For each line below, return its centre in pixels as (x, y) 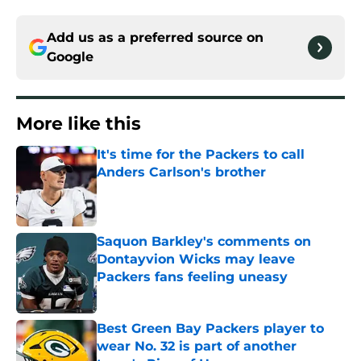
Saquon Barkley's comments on (204, 242)
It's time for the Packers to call (201, 155)
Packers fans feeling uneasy (192, 277)
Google (70, 57)
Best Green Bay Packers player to (210, 329)
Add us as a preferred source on (155, 38)
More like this (79, 124)
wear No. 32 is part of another (197, 346)
